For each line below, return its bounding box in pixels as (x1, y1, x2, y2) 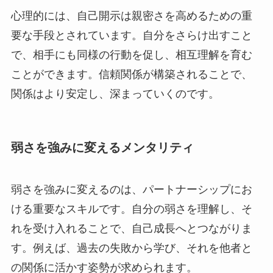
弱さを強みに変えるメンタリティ (10, 140, 194, 154)
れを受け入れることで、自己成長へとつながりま (10, 222, 252, 235)
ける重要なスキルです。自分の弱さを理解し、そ (10, 203, 252, 216)
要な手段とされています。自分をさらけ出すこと (10, 29, 252, 41)
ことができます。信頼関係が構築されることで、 (10, 68, 252, 80)
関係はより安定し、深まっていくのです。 (10, 87, 219, 100)
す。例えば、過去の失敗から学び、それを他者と (10, 242, 252, 255)
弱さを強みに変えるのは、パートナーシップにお (10, 183, 252, 196)
